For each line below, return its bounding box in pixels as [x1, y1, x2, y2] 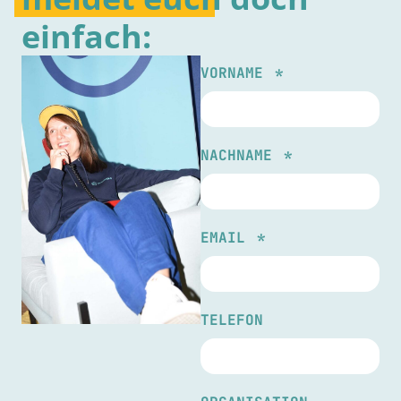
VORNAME [200, 64, 272, 82]
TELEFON [200, 311, 263, 329]
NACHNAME [200, 146, 281, 165]
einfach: [21, 14, 151, 58]
